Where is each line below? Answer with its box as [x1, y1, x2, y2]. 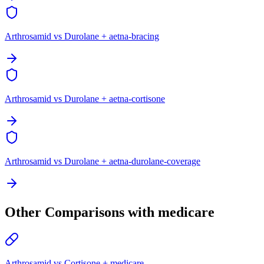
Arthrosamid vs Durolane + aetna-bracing [5, 31, 159, 42]
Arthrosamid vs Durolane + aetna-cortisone [5, 94, 165, 104]
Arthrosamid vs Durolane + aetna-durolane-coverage [5, 156, 200, 167]
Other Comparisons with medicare [5, 204, 214, 220]
